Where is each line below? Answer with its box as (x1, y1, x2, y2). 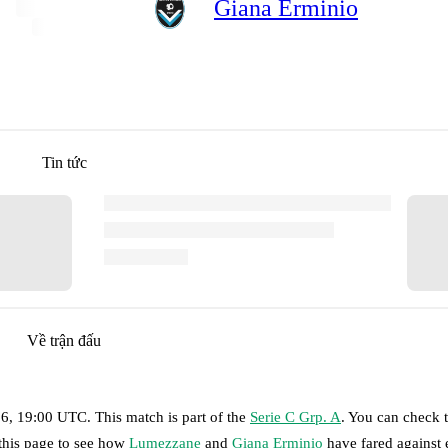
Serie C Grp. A (250, 408, 341, 425)
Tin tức (41, 153, 87, 171)
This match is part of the (95, 408, 250, 425)
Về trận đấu (27, 331, 101, 349)
